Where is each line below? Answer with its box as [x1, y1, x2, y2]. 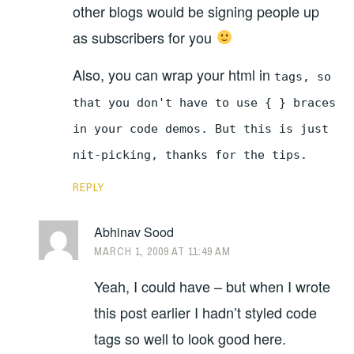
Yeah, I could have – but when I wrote [94, 275, 331, 296]
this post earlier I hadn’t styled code [94, 301, 318, 322]
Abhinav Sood [94, 223, 175, 242]
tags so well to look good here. [94, 327, 287, 348]
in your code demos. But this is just [73, 121, 330, 136]
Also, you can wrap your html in [73, 63, 275, 85]
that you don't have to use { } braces [73, 95, 337, 110]
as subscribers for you [73, 26, 217, 47]
